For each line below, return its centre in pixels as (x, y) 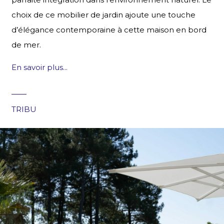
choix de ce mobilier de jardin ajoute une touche (103, 15)
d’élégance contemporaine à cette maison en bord (109, 30)
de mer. (26, 45)
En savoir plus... (39, 67)
